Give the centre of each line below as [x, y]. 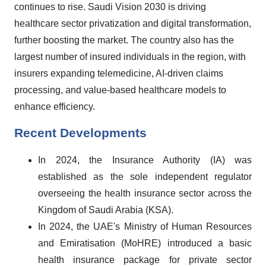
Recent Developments [80, 133]
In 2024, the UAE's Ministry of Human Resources [145, 226]
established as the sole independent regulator [145, 176]
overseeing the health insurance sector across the [145, 193]
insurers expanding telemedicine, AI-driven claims [119, 73]
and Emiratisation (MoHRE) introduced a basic [145, 243]
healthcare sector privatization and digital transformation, [133, 23]
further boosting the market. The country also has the [124, 40]
